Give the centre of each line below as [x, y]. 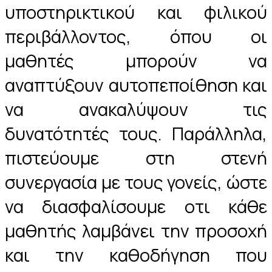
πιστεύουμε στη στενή [136, 158]
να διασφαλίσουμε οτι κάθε [136, 206]
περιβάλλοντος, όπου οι [136, 36]
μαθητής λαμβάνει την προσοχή [136, 230]
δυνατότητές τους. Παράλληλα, [136, 133]
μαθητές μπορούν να [136, 60]
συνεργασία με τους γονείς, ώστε [136, 182]
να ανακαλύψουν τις [136, 109]
